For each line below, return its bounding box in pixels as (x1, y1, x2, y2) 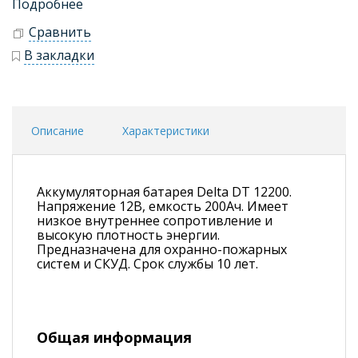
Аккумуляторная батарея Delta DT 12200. (37, 182, 292, 201)
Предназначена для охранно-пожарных (37, 240, 287, 258)
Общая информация (37, 327, 192, 347)
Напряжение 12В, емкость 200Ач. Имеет (37, 197, 288, 215)
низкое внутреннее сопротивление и (37, 211, 272, 229)
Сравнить (29, 23, 91, 42)
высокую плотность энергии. (37, 225, 220, 244)
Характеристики (122, 122, 209, 138)
